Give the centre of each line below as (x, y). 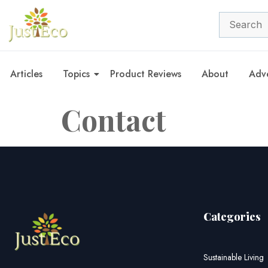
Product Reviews (146, 74)
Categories (232, 216)
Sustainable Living (234, 257)
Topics (76, 74)
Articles (26, 74)
